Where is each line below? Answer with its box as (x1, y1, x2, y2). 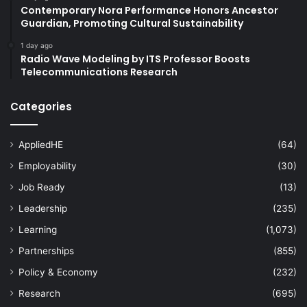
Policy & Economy (19, 266, 98, 278)
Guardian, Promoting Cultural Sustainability (21, 16, 243, 30)
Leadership (19, 202, 67, 214)
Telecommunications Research (21, 64, 177, 79)
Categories (10, 99, 72, 114)
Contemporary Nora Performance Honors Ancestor (21, 3, 278, 17)
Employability (19, 160, 77, 171)
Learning (19, 223, 57, 235)
